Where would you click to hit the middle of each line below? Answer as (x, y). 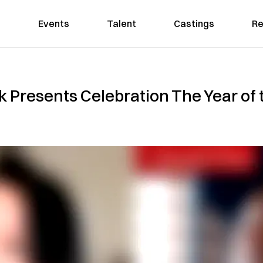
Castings (194, 23)
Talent (121, 23)
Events (53, 23)
